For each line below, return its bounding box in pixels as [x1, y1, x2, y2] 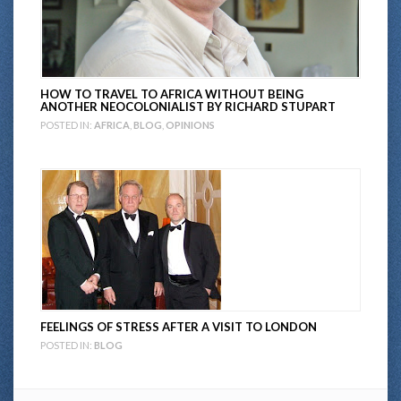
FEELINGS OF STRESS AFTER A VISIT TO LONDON [40, 319, 317, 334]
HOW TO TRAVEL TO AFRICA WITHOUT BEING [40, 86, 303, 101]
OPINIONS [166, 118, 215, 131]
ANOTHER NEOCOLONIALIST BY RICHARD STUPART [40, 98, 336, 114]
